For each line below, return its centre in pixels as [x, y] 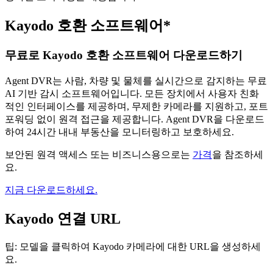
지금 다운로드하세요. [51, 190]
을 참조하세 [238, 154]
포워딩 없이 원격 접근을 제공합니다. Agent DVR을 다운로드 [135, 119]
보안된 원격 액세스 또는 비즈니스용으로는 [99, 154]
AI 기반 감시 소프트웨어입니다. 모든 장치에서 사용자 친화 [132, 93]
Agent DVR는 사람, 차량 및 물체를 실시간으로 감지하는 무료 [136, 80]
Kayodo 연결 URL [63, 218]
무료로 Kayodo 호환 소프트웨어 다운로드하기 [124, 55]
